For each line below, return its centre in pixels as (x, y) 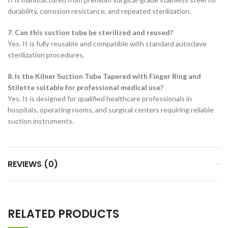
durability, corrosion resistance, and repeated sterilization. (99, 11)
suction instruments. (41, 121)
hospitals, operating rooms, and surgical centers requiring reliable (111, 110)
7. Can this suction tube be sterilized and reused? (90, 32)
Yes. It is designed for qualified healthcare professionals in (100, 98)
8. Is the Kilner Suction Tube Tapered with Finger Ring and (104, 76)
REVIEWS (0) (33, 164)
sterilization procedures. (46, 55)
